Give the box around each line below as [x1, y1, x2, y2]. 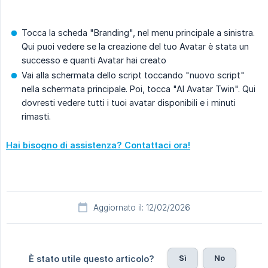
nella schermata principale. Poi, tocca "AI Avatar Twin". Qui [22, 84, 255, 95]
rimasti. [22, 111, 51, 122]
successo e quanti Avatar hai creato [22, 55, 166, 66]
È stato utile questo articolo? [28, 254, 154, 264]
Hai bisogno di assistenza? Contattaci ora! [6, 140, 190, 151]
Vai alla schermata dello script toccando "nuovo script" [22, 70, 245, 81]
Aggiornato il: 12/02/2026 [93, 203, 190, 213]
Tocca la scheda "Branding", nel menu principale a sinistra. [22, 28, 255, 38]
